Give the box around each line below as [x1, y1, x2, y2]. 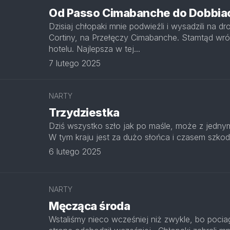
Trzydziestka [49, 106, 120, 119]
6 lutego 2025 [49, 146, 101, 157]
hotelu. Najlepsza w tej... [49, 44, 140, 54]
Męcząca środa [49, 199, 130, 213]
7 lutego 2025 [49, 58, 101, 68]
